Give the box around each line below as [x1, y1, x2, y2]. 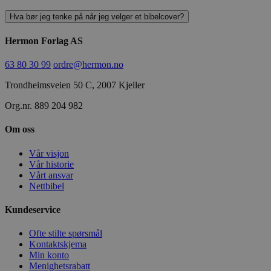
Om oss [5, 124, 34, 135]
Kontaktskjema [29, 239, 87, 250]
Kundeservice [5, 204, 60, 215]
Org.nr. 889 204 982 [5, 100, 83, 111]
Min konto [29, 250, 69, 261]
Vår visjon [29, 148, 69, 158]
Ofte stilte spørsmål [29, 228, 102, 239]
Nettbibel [29, 180, 64, 191]
